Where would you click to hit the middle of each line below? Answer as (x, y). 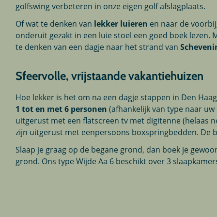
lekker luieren (121, 23)
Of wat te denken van (55, 23)
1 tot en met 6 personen (62, 109)
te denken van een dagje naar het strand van (98, 47)
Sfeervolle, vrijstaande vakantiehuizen (109, 76)
